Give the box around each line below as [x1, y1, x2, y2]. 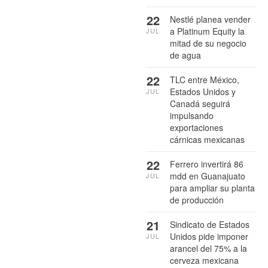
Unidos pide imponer [170, 230, 248, 242]
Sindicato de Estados [170, 218, 249, 230]
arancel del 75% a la [170, 242, 247, 254]
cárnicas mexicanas [170, 133, 245, 145]
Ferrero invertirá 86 [170, 157, 243, 170]
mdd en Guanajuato [170, 169, 245, 182]
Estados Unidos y [170, 85, 236, 98]
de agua [170, 48, 201, 61]
